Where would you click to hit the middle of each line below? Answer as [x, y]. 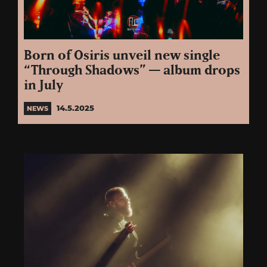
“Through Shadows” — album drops [132, 71]
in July [44, 86]
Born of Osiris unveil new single [122, 56]
